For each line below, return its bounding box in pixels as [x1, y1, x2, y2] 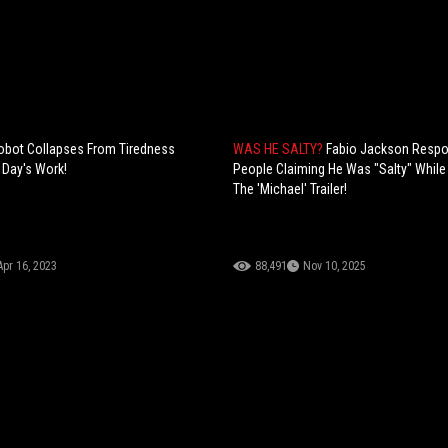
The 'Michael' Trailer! [233, 180, 348, 197]
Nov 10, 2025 [303, 258, 367, 273]
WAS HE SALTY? [233, 140, 327, 157]
